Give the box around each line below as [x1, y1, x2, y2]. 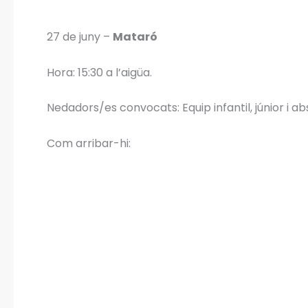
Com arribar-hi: [47, 135, 131, 151]
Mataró [113, 29, 157, 45]
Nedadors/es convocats [47, 100, 177, 116]
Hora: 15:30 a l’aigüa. [47, 64, 152, 80]
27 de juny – [47, 29, 113, 45]
